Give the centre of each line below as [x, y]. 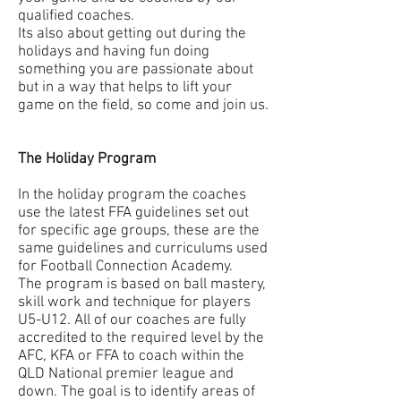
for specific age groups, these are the [139, 230]
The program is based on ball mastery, [142, 284]
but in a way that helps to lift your [125, 87]
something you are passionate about [136, 69]
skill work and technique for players [134, 302]
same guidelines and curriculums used [143, 248]
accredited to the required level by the [141, 338]
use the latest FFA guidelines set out [133, 213]
